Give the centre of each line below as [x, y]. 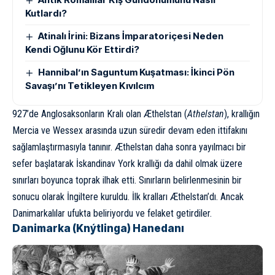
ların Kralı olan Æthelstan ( [138, 114]
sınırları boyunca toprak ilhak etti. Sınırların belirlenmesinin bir [127, 180]
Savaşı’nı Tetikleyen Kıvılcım [90, 85]
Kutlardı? [46, 13]
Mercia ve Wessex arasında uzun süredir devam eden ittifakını [130, 130]
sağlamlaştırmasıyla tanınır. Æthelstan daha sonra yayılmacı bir [129, 147]
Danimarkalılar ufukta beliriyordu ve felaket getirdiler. [112, 213]
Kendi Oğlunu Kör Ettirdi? [82, 49]
